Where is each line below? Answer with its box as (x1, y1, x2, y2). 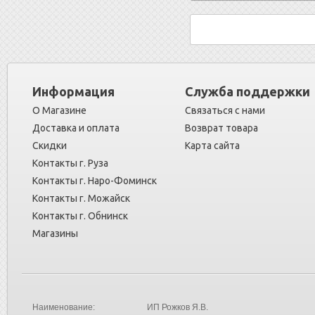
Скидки (32, 140, 67, 152)
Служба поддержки (185, 84, 310, 99)
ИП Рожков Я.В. (147, 302, 208, 313)
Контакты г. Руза (32, 157, 108, 169)
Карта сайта (185, 140, 240, 152)
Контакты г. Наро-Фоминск (32, 175, 157, 187)
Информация (32, 84, 115, 99)
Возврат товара (185, 122, 258, 134)
